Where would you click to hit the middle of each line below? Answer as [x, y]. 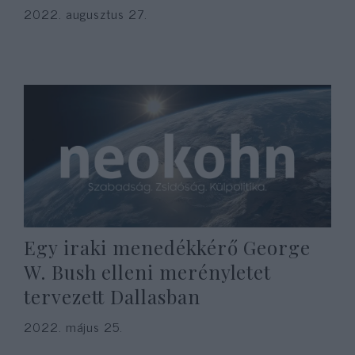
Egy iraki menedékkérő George [168, 247]
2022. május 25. [73, 326]
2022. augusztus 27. [86, 13]
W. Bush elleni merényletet [148, 272]
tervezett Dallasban [112, 296]
